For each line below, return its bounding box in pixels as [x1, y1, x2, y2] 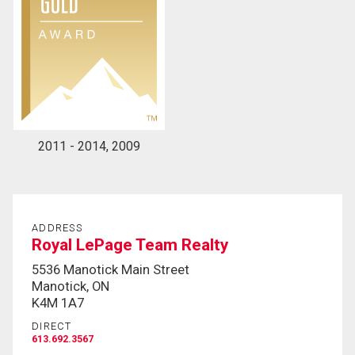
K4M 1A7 [32, 296, 84, 311]
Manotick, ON [32, 279, 109, 295]
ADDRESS [32, 221, 82, 234]
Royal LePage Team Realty [32, 235, 228, 254]
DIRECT [32, 320, 72, 333]
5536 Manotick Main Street [32, 262, 189, 278]
